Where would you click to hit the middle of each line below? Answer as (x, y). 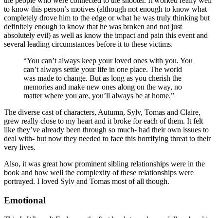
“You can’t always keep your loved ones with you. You (108, 61)
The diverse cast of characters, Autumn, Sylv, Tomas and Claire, (102, 112)
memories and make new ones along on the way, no (103, 87)
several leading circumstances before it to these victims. (88, 44)
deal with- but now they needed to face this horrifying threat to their (107, 139)
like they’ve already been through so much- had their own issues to (106, 130)
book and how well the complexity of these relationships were (99, 173)
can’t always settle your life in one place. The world (103, 70)
